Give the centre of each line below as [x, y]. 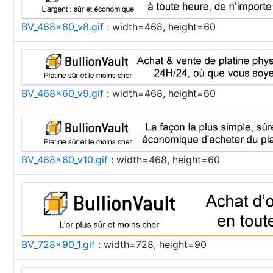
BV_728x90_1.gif [58, 244]
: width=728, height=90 [151, 244]
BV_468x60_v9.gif [62, 93]
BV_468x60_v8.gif [62, 27]
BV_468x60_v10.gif [65, 160]
